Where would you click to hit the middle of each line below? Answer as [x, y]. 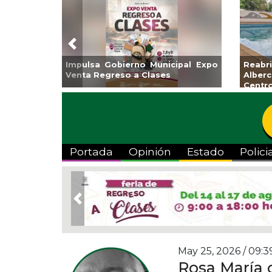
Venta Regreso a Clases [119, 75]
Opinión [150, 151]
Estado [205, 151]
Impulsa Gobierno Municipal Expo [142, 65]
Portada [92, 151]
